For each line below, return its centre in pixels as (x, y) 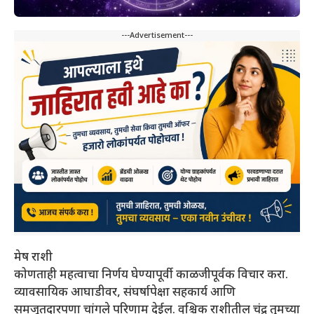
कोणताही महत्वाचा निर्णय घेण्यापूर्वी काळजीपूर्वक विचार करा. (151, 276)
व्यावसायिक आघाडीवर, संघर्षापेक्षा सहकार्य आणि (125, 293)
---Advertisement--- (157, 36)
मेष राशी (33, 258)
